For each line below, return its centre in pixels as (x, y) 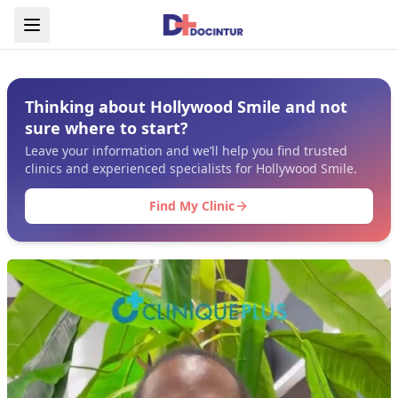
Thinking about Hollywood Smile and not (186, 107)
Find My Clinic (192, 206)
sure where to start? (107, 128)
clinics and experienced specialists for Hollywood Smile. (191, 168)
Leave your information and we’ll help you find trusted (186, 151)
